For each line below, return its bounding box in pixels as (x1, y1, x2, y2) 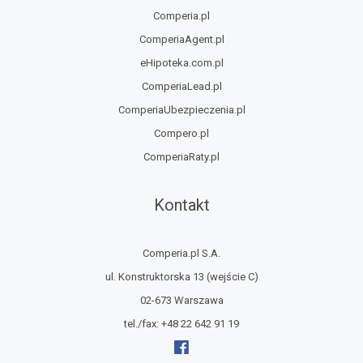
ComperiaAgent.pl (139, 33, 224, 45)
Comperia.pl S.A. (143, 247, 220, 259)
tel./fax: (124, 318, 161, 330)
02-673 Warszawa (139, 294, 224, 306)
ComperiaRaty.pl (143, 151, 220, 163)
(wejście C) (206, 271, 258, 283)
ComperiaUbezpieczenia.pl (117, 104, 246, 116)
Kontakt (153, 195, 210, 215)
